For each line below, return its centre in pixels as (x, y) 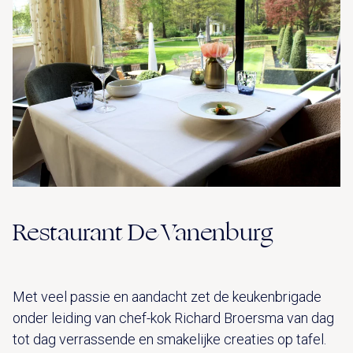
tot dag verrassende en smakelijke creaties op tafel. (169, 339)
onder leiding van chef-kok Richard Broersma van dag (173, 318)
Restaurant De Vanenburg (143, 232)
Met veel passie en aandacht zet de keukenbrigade (167, 296)
